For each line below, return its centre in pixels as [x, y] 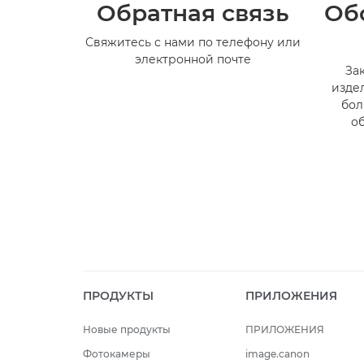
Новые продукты [127, 330]
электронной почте [193, 60]
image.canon [277, 354]
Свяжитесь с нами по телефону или [193, 43]
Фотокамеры [117, 354]
